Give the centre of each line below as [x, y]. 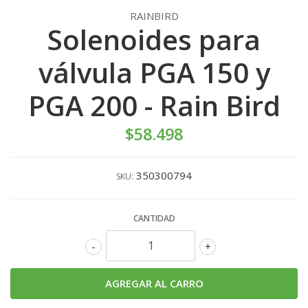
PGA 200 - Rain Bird [154, 105]
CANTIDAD [154, 218]
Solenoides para [154, 39]
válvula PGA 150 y [154, 72]
